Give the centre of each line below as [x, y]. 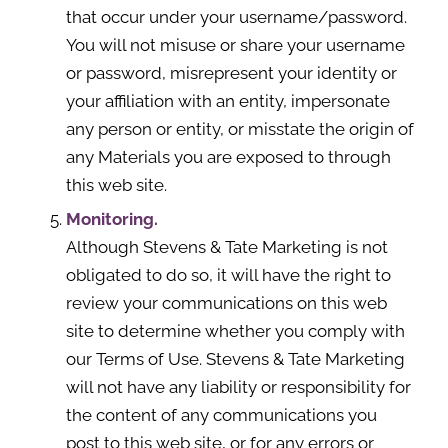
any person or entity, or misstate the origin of [239, 129]
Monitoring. [111, 219]
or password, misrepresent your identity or [231, 73]
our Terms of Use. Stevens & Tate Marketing [235, 359]
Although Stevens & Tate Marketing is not [226, 247]
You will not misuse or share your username [235, 45]
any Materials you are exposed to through [228, 157]
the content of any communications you [221, 415]
